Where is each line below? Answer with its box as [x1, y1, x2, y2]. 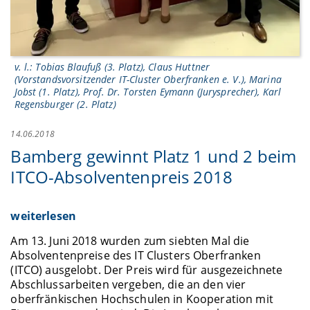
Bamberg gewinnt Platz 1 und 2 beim [10, 145, 297, 167]
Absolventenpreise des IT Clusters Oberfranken [10, 247, 261, 263]
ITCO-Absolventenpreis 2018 [10, 165, 233, 188]
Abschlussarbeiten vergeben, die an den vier [10, 276, 246, 292]
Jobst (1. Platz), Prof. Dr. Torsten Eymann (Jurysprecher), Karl [14, 85, 282, 99]
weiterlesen [10, 208, 76, 224]
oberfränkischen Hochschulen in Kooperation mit [10, 291, 273, 307]
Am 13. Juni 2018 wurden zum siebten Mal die [10, 232, 250, 248]
